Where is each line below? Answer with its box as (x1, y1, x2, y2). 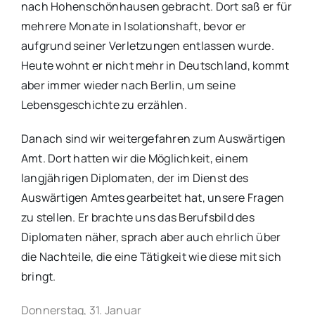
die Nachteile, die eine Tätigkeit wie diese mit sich (20, 249, 282, 265)
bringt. (20, 269, 56, 285)
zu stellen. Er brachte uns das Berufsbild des (20, 210, 255, 226)
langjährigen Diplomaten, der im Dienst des (20, 170, 249, 186)
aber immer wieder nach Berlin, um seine (20, 77, 236, 94)
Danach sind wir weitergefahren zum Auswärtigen (20, 131, 286, 147)
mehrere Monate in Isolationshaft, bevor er (20, 18, 247, 34)
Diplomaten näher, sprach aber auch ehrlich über (20, 229, 281, 245)
